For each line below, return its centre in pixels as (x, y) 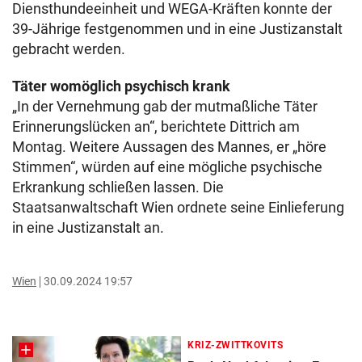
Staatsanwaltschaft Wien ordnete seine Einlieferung (178, 208)
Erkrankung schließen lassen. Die (118, 187)
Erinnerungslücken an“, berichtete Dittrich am (156, 127)
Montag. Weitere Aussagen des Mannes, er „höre (169, 147)
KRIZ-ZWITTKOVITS (235, 345)
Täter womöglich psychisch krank (121, 86)
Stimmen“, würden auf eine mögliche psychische (167, 167)
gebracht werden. (69, 49)
